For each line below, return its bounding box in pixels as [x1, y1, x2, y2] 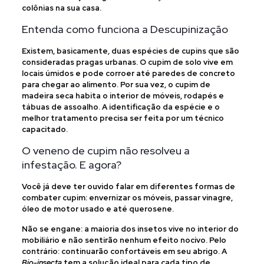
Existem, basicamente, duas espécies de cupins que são [21, 46, 239, 56]
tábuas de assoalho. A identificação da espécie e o [21, 102, 220, 112]
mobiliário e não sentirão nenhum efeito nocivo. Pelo [21, 235, 226, 245]
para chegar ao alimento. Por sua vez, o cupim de [21, 80, 210, 90]
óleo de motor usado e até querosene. [21, 204, 174, 214]
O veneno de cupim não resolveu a [21, 144, 190, 157]
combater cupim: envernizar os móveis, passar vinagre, [21, 193, 233, 203]
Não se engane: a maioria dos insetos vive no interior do [21, 224, 239, 234]
